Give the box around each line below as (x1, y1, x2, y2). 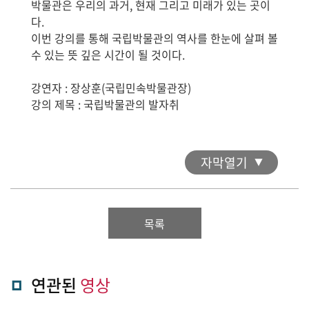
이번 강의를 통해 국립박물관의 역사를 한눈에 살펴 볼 (31, 30, 278, 47)
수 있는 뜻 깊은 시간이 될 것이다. (31, 46, 185, 63)
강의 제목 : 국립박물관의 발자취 (31, 96, 179, 113)
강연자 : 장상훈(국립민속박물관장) (31, 79, 191, 97)
